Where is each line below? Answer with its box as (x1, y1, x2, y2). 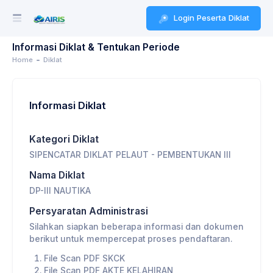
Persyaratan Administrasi (29, 205, 148, 218)
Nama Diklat (29, 169, 85, 182)
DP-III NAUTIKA (29, 186, 91, 196)
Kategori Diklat (29, 133, 99, 146)
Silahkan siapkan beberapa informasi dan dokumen (29, 222, 244, 232)
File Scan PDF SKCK (44, 253, 125, 264)
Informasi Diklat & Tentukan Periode (12, 41, 180, 54)
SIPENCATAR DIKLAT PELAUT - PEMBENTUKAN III (29, 150, 231, 160)
